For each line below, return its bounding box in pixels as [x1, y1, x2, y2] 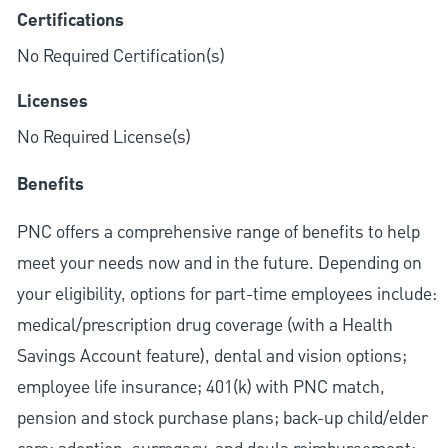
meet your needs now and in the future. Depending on [16, 251, 422, 277]
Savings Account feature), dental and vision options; [16, 344, 407, 370]
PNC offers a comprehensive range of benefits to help [16, 220, 420, 246]
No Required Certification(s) [16, 44, 225, 70]
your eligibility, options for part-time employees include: [16, 282, 437, 308]
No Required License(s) [16, 125, 191, 151]
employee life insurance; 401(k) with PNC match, [16, 375, 385, 401]
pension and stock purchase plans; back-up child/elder [16, 406, 428, 432]
